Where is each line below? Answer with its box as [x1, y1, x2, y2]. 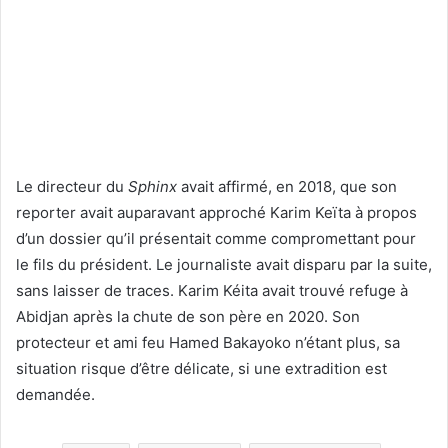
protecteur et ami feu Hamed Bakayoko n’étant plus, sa [16, 332, 400, 352]
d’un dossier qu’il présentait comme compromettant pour [16, 228, 416, 248]
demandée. [16, 384, 95, 404]
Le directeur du [16, 176, 128, 196]
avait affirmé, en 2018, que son [177, 176, 397, 196]
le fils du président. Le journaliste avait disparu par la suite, [16, 254, 432, 274]
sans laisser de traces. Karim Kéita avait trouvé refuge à [16, 280, 408, 300]
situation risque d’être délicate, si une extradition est [16, 358, 387, 378]
